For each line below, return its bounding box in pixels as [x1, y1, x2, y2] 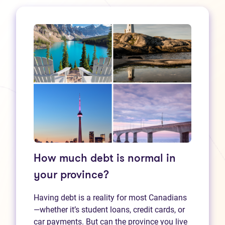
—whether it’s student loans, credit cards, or [34, 204, 185, 214]
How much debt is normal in [34, 153, 176, 165]
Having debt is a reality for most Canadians [34, 192, 187, 202]
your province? [34, 169, 109, 181]
